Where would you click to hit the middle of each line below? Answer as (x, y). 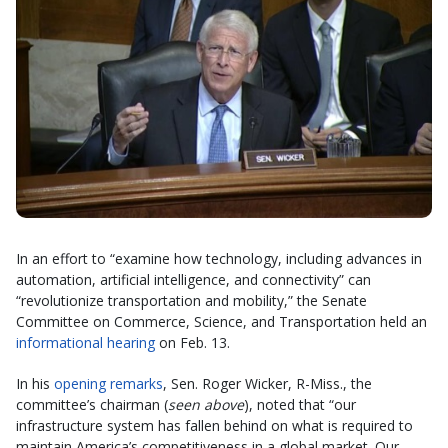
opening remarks (108, 383)
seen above (206, 404)
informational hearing (85, 342)
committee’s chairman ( (92, 404)
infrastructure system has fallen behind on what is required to (214, 425)
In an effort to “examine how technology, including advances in (219, 258)
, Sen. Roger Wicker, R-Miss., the (267, 383)
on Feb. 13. (192, 342)
